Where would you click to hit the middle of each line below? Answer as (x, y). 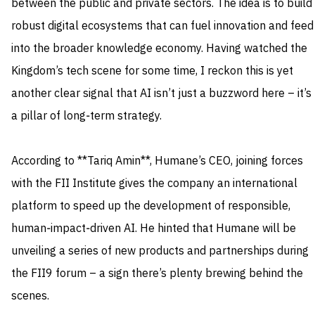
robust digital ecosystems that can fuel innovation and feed (162, 26)
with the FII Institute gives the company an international (154, 184)
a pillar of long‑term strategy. (86, 116)
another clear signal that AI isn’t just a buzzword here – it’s (161, 94)
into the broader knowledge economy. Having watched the (159, 49)
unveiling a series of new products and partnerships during (160, 251)
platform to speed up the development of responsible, (151, 206)
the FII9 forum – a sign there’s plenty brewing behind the (157, 274)
